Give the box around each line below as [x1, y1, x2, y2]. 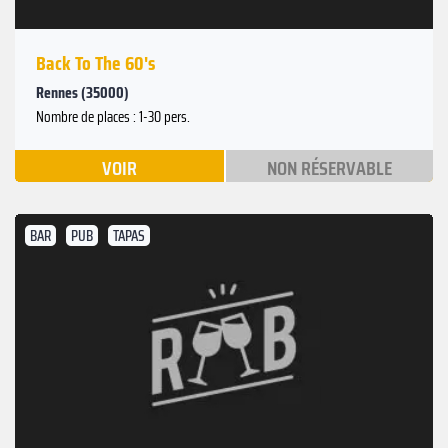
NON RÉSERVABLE [266, 151, 392, 184]
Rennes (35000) [36, 79, 129, 105]
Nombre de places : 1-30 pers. [36, 104, 190, 129]
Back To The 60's [36, 46, 155, 79]
